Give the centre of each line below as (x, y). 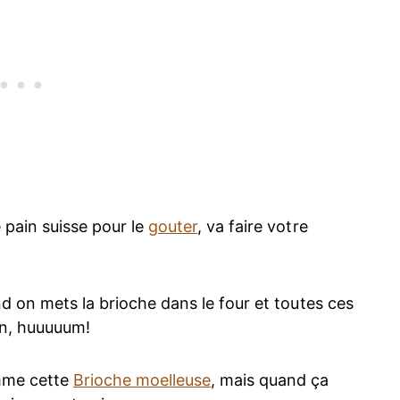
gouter (173, 227)
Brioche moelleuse (142, 380)
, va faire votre (253, 227)
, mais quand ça (270, 380)
